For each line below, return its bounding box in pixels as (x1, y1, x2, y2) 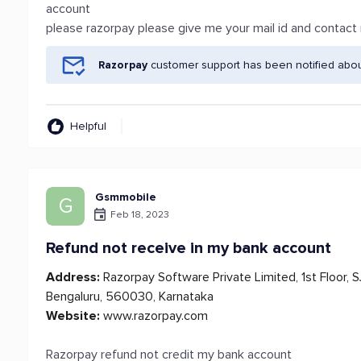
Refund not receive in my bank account (46, 239, 332, 258)
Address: (46, 269, 101, 285)
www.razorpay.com (100, 308, 209, 324)
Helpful (70, 119, 107, 133)
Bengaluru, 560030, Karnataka (46, 288, 214, 305)
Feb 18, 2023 (110, 208, 170, 221)
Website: (46, 308, 101, 324)
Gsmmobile (95, 190, 157, 204)
